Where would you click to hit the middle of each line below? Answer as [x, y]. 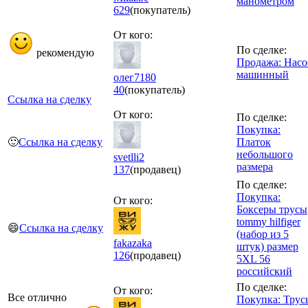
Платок [254, 142]
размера [255, 166]
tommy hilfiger [268, 221]
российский [264, 271]
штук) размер [267, 246]
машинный [263, 74]
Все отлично [37, 297]
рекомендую [64, 52]
